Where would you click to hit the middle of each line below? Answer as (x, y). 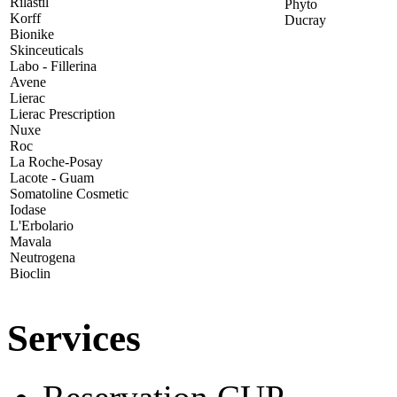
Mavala (31, 241)
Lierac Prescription (62, 113)
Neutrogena (43, 257)
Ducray (305, 19)
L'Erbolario (42, 225)
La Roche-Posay (56, 161)
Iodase (28, 209)
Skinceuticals (47, 50)
